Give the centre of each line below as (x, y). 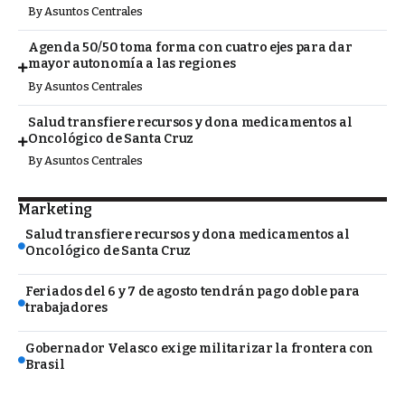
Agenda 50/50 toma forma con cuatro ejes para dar (190, 47)
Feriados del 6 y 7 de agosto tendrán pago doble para (193, 291)
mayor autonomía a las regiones (132, 63)
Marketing (56, 210)
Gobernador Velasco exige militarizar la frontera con (200, 348)
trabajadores (66, 307)
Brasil (45, 364)
